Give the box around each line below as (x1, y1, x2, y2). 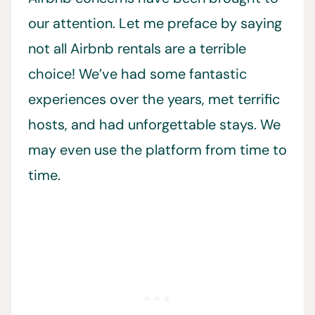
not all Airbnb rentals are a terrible (28, 39, 246, 58)
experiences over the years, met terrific (28, 90, 280, 109)
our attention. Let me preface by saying (28, 14, 282, 33)
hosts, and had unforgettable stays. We (28, 115, 281, 134)
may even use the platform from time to (28, 141, 287, 160)
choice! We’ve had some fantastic (28, 65, 247, 84)
